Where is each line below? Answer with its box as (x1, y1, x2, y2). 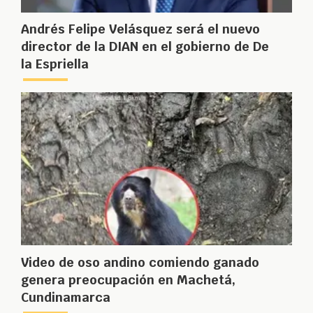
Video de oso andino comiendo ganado (21, 254, 259, 270)
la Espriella (21, 56, 89, 73)
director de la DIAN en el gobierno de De (21, 38, 269, 55)
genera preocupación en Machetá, (21, 271, 235, 288)
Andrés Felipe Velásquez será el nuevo (21, 21, 260, 38)
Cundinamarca (21, 289, 110, 305)
